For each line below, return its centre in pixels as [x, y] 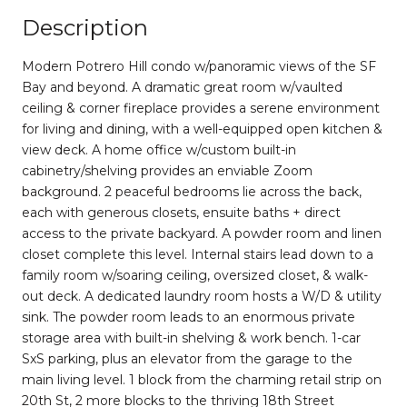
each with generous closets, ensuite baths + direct [181, 212]
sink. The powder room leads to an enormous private [189, 317]
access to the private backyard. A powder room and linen [202, 233]
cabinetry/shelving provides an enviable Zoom [167, 170]
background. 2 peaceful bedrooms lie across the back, [192, 191]
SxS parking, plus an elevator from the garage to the [187, 358]
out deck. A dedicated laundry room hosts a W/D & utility [202, 296]
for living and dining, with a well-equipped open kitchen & [202, 129]
